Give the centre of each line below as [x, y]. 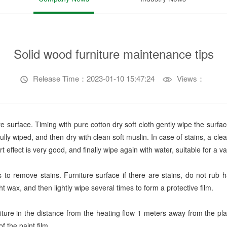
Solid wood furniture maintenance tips [113, 53]
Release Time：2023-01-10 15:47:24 [93, 78]
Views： [190, 78]
